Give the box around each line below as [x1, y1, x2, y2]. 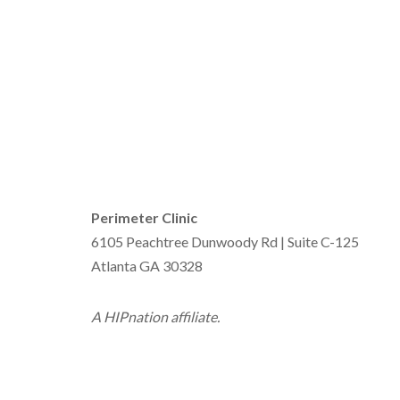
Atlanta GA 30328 [91, 257, 203, 274]
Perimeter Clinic [91, 209, 197, 226]
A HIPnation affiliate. [91, 308, 220, 325]
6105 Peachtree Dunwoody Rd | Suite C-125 [91, 233, 359, 250]
